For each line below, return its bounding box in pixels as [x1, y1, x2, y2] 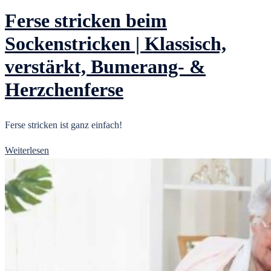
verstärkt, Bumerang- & [5, 56, 206, 78]
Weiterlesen [5, 145, 49, 155]
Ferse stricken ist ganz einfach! [5, 119, 122, 130]
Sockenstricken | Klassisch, [5, 33, 226, 55]
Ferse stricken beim [5, 10, 167, 32]
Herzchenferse [5, 79, 123, 101]
